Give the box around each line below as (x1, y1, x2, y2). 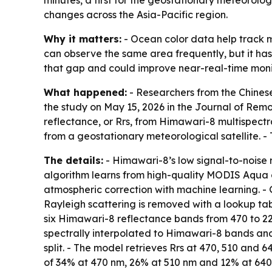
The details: (44, 154, 103, 167)
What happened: (44, 86, 127, 99)
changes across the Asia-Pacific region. (44, 8, 228, 21)
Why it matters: (44, 33, 121, 46)
